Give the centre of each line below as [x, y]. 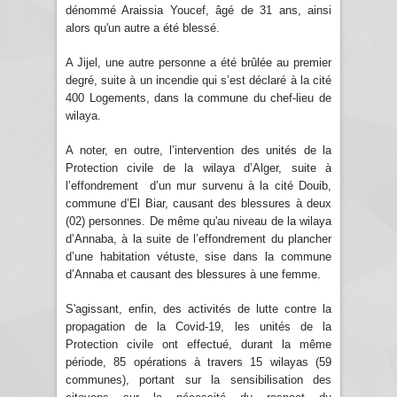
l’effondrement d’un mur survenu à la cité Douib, [198, 185]
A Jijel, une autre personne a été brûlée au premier [198, 62]
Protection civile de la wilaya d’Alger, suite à [198, 167]
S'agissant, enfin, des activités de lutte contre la [198, 308]
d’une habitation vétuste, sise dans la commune [198, 256]
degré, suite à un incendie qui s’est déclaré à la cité [198, 80]
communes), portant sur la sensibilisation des [198, 379]
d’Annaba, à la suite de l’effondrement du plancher [198, 238]
